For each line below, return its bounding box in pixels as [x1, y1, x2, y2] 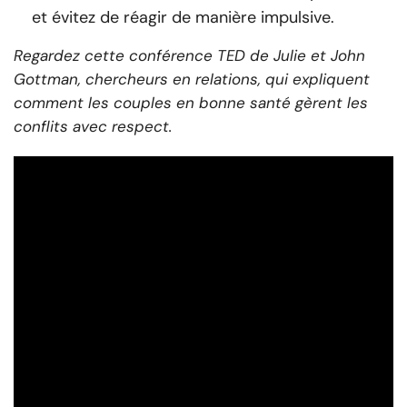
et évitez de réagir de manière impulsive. [32, 6, 334, 29]
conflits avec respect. [14, 116, 172, 137]
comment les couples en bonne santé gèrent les [14, 93, 368, 114]
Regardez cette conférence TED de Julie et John [14, 45, 365, 66]
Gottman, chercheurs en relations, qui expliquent [14, 69, 370, 90]
